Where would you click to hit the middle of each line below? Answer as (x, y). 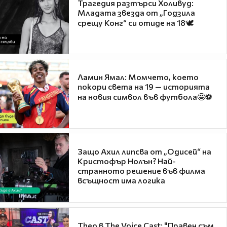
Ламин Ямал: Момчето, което (138, 77)
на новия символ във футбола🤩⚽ (145, 97)
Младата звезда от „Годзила (136, 12)
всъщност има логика (121, 180)
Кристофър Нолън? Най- (127, 161)
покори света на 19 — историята (144, 87)
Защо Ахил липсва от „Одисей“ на (144, 151)
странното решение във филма (141, 170)
